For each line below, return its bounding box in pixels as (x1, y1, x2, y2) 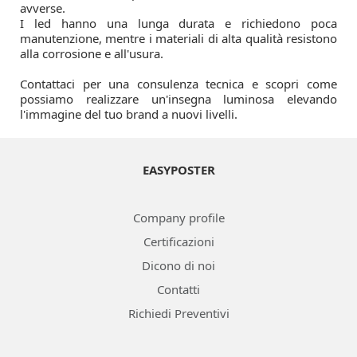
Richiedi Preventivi (127, 305, 229, 321)
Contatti (157, 281, 200, 297)
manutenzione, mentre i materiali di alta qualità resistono (20, 30, 337, 46)
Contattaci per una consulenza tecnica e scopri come (20, 76, 337, 92)
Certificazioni (143, 233, 214, 249)
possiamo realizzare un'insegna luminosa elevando (20, 91, 337, 107)
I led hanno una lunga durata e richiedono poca (20, 15, 337, 31)
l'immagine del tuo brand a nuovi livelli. (20, 106, 237, 122)
